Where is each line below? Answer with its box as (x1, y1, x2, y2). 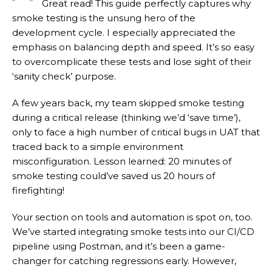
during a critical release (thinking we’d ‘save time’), (12, 112, 240, 124)
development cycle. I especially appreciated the (12, 27, 236, 39)
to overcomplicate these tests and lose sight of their (12, 56, 251, 68)
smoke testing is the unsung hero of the (12, 12, 195, 24)
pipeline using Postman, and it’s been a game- (12, 240, 225, 253)
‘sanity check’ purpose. (12, 70, 116, 83)
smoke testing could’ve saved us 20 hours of (12, 170, 215, 182)
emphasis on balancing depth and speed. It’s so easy (12, 41, 254, 53)
